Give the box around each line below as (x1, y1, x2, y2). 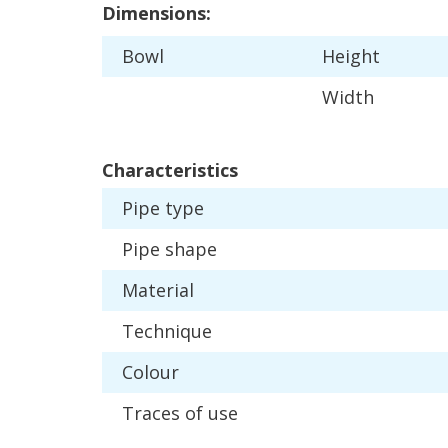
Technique (122, 319, 212, 343)
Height (322, 44, 380, 68)
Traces (122, 401, 180, 425)
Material (122, 278, 194, 302)
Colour (122, 360, 179, 384)
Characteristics (102, 158, 238, 182)
